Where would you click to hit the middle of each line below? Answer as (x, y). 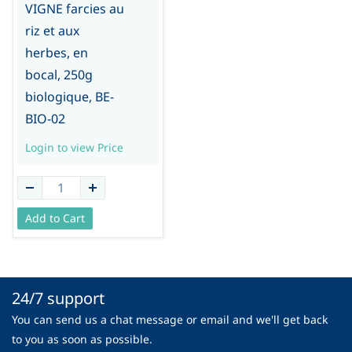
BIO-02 (45, 118)
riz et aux (52, 30)
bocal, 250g (59, 74)
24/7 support (58, 299)
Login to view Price (74, 147)
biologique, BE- (69, 96)
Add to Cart (55, 218)
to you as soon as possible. (82, 339)
